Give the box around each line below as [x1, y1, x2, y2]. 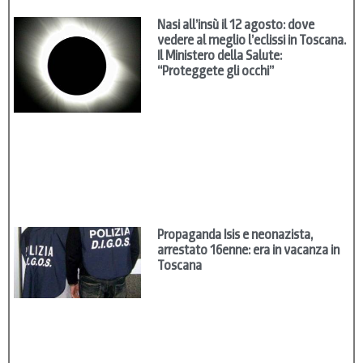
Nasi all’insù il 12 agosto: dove [157, 16, 315, 34]
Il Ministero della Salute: [157, 47, 283, 65]
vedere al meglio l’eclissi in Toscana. [157, 32, 347, 49]
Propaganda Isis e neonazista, [157, 226, 314, 244]
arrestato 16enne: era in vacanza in [157, 241, 340, 259]
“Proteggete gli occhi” [157, 62, 275, 80]
